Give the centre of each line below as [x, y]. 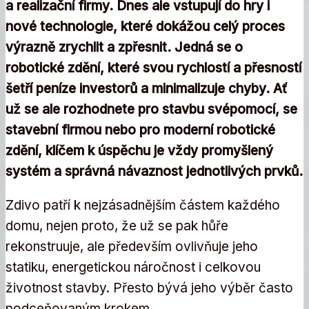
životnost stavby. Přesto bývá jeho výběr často [149, 288]
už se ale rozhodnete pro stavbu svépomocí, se [151, 109]
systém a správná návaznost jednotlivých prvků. [154, 171]
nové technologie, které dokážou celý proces [145, 26]
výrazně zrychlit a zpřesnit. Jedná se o [124, 47]
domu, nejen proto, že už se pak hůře [117, 226]
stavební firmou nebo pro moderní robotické [140, 130]
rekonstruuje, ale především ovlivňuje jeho [132, 246]
